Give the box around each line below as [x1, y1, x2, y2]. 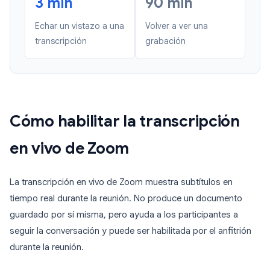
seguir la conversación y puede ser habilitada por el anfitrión [10, 225, 251, 237]
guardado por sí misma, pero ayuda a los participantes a [10, 209, 238, 221]
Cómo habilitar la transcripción [10, 111, 240, 131]
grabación [145, 36, 186, 47]
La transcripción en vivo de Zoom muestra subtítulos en [10, 177, 233, 188]
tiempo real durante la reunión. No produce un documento [10, 193, 242, 204]
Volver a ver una [145, 20, 208, 32]
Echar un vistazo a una [35, 20, 124, 32]
